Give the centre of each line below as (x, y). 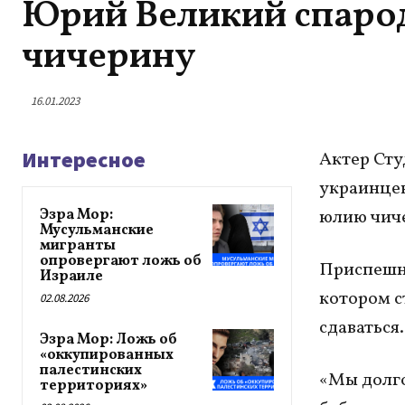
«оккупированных (107, 356)
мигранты (78, 246)
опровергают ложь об (121, 262)
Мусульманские (97, 231)
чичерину (109, 58)
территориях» (94, 386)
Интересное (84, 160)
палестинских (91, 371)
